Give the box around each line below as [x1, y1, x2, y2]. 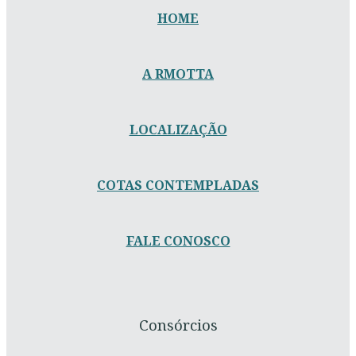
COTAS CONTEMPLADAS [97, 176, 259, 195]
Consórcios [138, 314, 218, 335]
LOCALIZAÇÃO [129, 121, 227, 139]
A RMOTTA [142, 65, 214, 83]
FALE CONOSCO [126, 232, 230, 250]
